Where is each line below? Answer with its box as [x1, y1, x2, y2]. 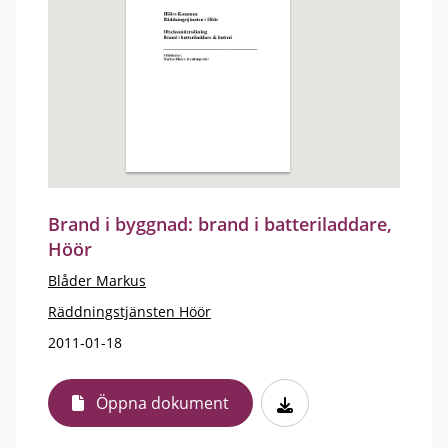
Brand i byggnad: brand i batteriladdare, [48, 212, 392, 236]
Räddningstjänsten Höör [48, 302, 211, 321]
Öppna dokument [96, 392, 229, 414]
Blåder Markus [48, 271, 146, 290]
